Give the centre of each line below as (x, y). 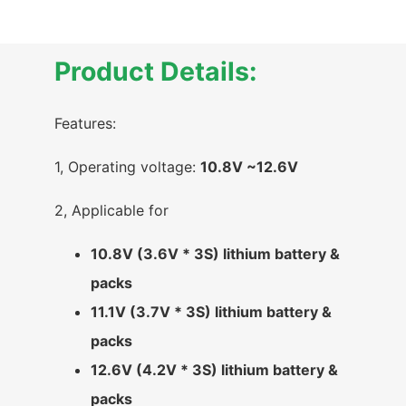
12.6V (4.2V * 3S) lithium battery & (214, 369)
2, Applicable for (111, 210)
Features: (85, 123)
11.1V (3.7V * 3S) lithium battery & (211, 311)
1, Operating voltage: (127, 166)
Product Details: (155, 71)
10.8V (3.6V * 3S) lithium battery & (215, 253)
